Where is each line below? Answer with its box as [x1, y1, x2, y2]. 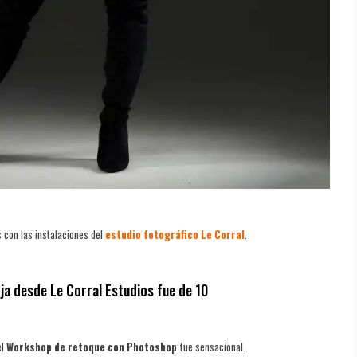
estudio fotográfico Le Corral [105, 226, 245, 242]
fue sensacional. [177, 338, 245, 355]
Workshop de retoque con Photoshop [6, 338, 177, 355]
